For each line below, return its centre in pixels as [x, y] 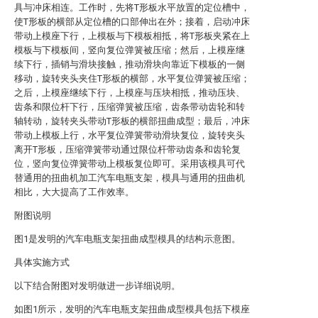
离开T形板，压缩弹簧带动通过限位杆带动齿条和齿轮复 [127, 149]
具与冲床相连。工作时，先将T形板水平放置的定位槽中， [132, 7]
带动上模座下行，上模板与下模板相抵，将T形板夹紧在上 [132, 36]
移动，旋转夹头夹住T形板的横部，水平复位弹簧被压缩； [132, 78]
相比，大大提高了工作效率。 [74, 192]
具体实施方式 [42, 262]
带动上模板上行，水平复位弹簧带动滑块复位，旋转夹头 [130, 135]
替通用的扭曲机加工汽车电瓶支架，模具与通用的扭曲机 [130, 178]
